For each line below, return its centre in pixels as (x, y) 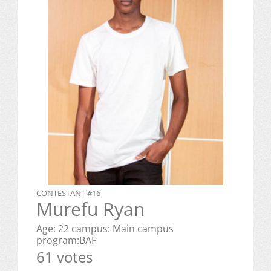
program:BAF (66, 240)
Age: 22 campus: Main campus (105, 229)
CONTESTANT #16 (68, 193)
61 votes (64, 257)
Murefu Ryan (90, 209)
